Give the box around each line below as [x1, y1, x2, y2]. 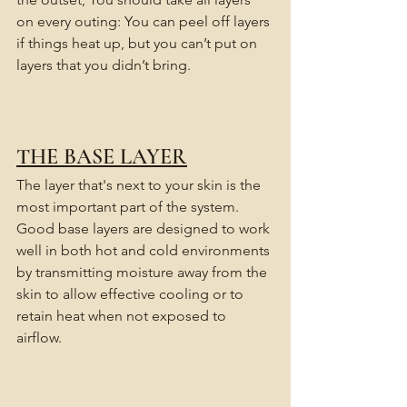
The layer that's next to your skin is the [16, 176, 264, 194]
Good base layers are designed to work [16, 220, 273, 238]
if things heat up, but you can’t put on [16, 35, 261, 53]
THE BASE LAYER [16, 144, 187, 171]
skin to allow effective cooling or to [16, 285, 247, 303]
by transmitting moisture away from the [16, 263, 271, 282]
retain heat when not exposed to [16, 307, 230, 325]
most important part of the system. [16, 198, 239, 216]
